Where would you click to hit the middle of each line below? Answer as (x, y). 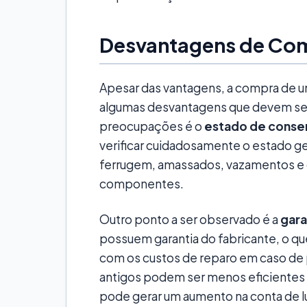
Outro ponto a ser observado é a (190, 220)
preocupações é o (152, 126)
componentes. (142, 184)
